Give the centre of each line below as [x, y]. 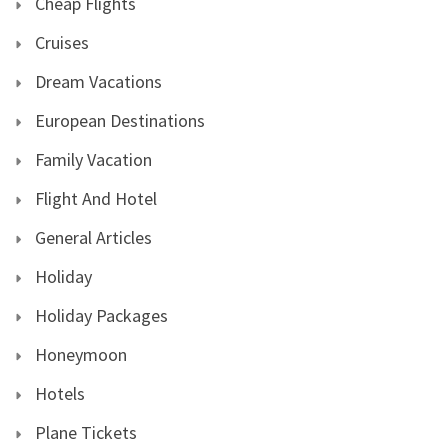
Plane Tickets [86, 433]
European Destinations [120, 121]
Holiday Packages [101, 316]
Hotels [60, 394]
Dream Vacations [98, 82]
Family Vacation [93, 160]
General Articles [93, 238]
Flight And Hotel [96, 199]
